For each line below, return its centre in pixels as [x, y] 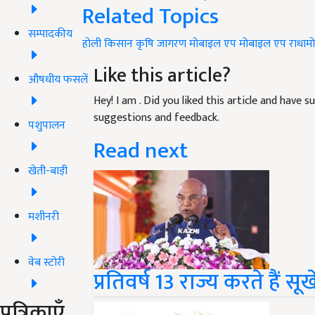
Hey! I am [116, 101]
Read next [141, 151]
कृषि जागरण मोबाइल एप [186, 44]
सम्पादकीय [50, 34]
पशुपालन [47, 125]
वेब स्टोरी [46, 262]
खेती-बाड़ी [48, 171]
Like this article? [162, 76]
